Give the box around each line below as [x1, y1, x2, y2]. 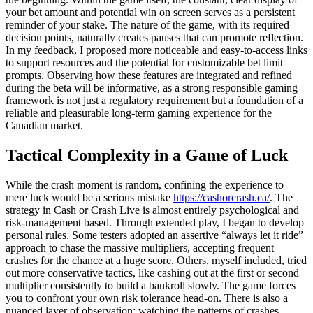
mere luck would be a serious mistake [6, 191, 173, 203]
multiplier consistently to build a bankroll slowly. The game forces [6, 279, 296, 291]
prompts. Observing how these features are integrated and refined [6, 69, 292, 82]
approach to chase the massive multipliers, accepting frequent [6, 241, 274, 254]
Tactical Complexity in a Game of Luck [6, 146, 288, 165]
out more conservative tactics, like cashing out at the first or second [6, 266, 299, 279]
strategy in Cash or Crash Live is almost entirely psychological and [6, 203, 299, 216]
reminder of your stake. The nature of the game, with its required [6, 19, 289, 31]
